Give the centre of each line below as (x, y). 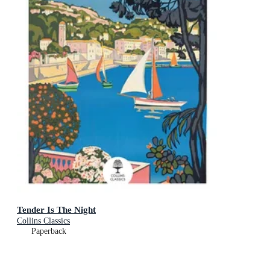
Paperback (49, 231)
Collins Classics (43, 221)
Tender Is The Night (56, 210)
